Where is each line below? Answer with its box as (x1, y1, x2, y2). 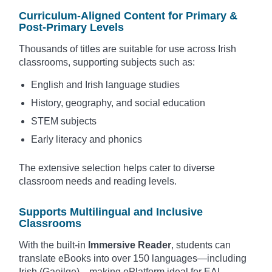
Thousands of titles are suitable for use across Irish (19, 43, 236, 54)
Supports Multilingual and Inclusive (19, 205, 203, 218)
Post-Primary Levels (19, 21, 124, 33)
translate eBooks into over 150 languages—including (19, 253, 246, 263)
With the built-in (19, 239, 88, 250)
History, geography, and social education (31, 97, 205, 108)
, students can (171, 239, 231, 250)
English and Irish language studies (31, 79, 180, 90)
